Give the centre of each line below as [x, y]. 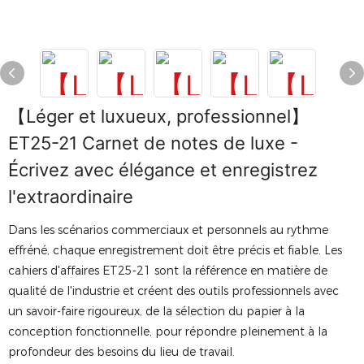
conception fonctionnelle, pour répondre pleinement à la [168, 331]
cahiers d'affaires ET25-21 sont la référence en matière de [168, 271]
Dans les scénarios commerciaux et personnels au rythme [168, 230]
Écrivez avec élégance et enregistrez [163, 170]
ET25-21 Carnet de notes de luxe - [153, 143]
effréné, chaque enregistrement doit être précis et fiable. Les [175, 250]
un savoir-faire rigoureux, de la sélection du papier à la [156, 311]
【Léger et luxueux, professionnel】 [158, 116]
